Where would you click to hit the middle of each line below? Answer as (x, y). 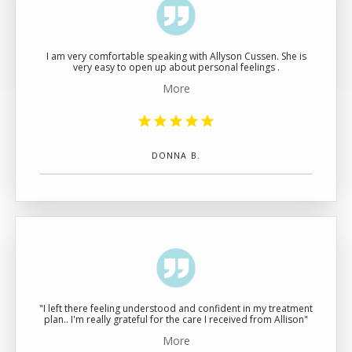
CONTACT (86, 75)
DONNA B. (176, 156)
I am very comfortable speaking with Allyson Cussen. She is (176, 56)
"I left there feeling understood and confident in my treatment (176, 308)
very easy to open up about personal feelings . (176, 67)
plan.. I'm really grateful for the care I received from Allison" (176, 319)
